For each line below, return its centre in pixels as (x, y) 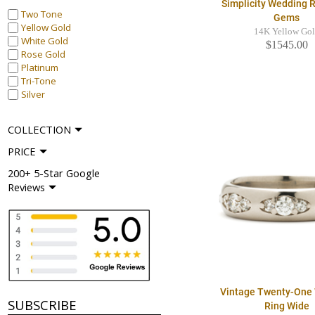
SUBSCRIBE (42, 304)
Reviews (26, 187)
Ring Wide (287, 306)
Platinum (39, 68)
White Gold (44, 41)
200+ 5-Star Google (53, 173)
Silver (33, 95)
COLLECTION (39, 130)
